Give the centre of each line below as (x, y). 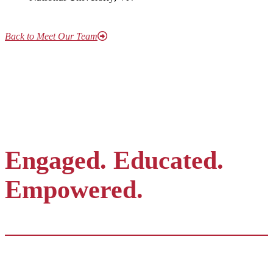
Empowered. (74, 190)
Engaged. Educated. (114, 160)
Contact (21, 259)
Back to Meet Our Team (51, 36)
